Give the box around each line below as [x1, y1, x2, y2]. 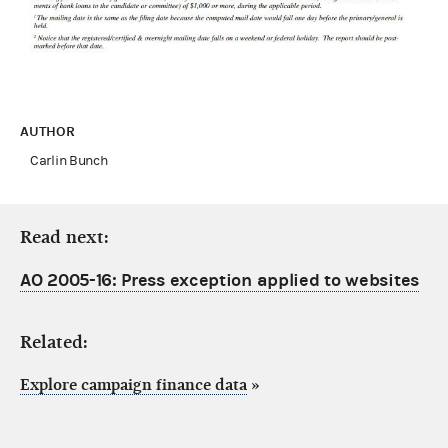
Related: [20, 331, 88, 353]
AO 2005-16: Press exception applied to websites [20, 269, 419, 291]
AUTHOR [20, 122, 79, 140]
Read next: [20, 226, 109, 248]
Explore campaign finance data [20, 375, 247, 394]
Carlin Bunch [30, 152, 108, 169]
